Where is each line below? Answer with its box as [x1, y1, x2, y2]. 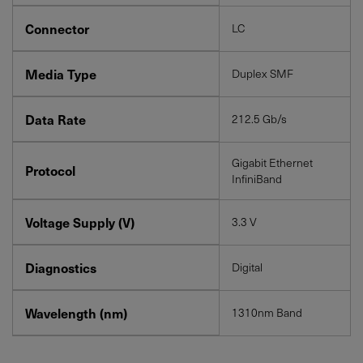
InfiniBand [232, 169, 282, 187]
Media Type [25, 63, 96, 83]
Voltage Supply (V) [25, 211, 135, 232]
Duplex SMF [232, 64, 293, 82]
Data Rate [25, 109, 86, 129]
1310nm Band [232, 303, 302, 321]
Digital [232, 258, 263, 275]
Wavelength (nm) [25, 302, 127, 322]
